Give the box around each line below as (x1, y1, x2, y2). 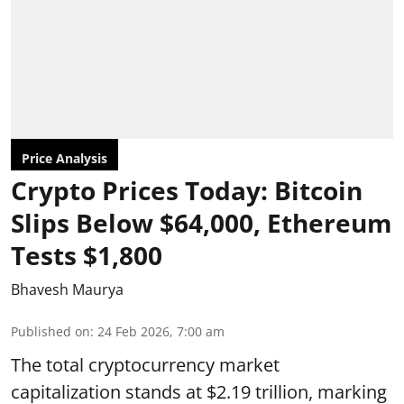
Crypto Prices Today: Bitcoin (11, 172, 363, 207)
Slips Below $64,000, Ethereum (11, 205, 392, 240)
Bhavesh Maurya (11, 279, 124, 299)
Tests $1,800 (11, 237, 162, 272)
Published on (11, 322, 90, 340)
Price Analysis (22, 149, 107, 167)
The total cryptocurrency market (11, 352, 280, 377)
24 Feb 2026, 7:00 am (97, 322, 225, 340)
